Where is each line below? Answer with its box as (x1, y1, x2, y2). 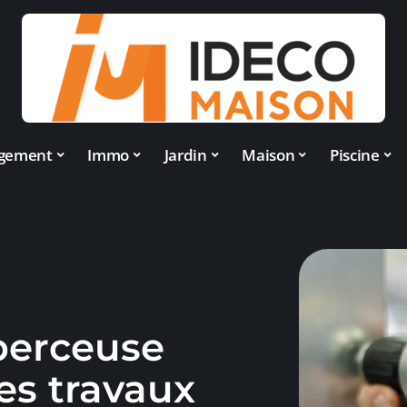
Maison (242, 144, 295, 165)
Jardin (164, 144, 207, 165)
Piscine (329, 144, 380, 165)
